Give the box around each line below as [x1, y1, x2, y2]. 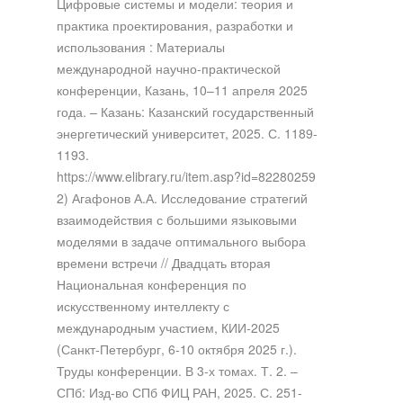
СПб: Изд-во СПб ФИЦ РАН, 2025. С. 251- [56, 382, 302, 401]
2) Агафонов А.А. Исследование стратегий [56, 188, 308, 207]
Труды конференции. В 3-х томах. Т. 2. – [56, 361, 298, 380]
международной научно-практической [56, 58, 281, 77]
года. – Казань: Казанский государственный [56, 102, 314, 121]
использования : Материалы [56, 37, 225, 56]
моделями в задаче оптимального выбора [56, 231, 306, 250]
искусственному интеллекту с [56, 296, 229, 315]
